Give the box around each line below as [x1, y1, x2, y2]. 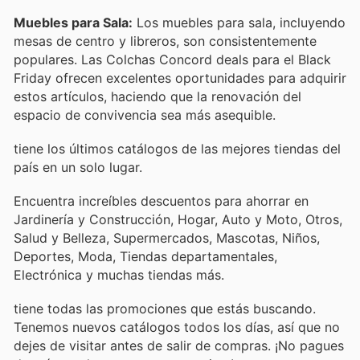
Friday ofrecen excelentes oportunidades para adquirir [14, 69, 346, 86]
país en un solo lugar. [14, 158, 142, 175]
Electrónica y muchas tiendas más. [14, 267, 224, 284]
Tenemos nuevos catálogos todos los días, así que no [14, 319, 340, 336]
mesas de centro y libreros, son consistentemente [14, 32, 317, 49]
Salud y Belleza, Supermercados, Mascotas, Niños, [14, 230, 320, 247]
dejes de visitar [14, 337, 110, 354]
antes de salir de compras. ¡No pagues [110, 337, 344, 354]
